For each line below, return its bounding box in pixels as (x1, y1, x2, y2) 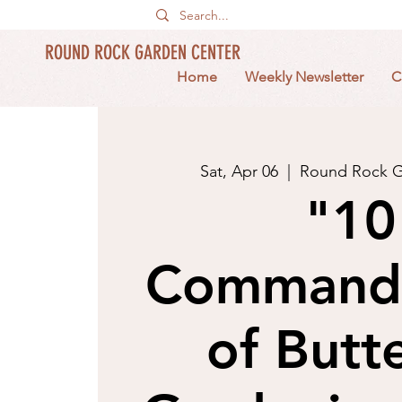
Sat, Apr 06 (200, 162, 279, 181)
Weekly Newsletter (245, 68, 363, 85)
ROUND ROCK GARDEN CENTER (45, 40, 240, 65)
